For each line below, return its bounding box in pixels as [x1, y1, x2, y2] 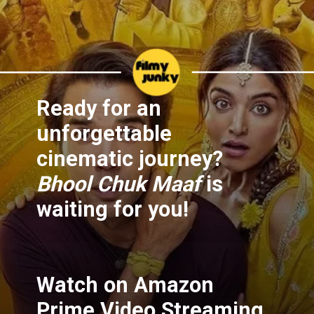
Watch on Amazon [36, 273, 214, 298]
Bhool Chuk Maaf [36, 172, 201, 197]
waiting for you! [36, 197, 189, 222]
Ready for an [36, 96, 162, 121]
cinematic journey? [36, 146, 224, 172]
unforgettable [36, 121, 172, 146]
